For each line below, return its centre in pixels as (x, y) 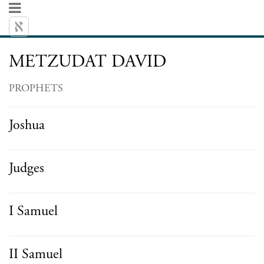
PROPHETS (36, 88)
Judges (27, 168)
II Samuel (36, 254)
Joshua (27, 125)
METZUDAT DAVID (88, 62)
